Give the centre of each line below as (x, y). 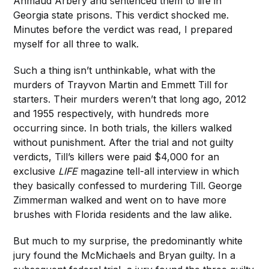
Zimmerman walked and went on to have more (120, 200)
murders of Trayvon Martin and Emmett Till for (121, 84)
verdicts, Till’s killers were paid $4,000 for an (116, 156)
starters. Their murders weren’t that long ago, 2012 (130, 99)
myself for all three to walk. (76, 44)
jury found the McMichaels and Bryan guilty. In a (125, 255)
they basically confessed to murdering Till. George (128, 185)
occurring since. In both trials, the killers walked (123, 128)
